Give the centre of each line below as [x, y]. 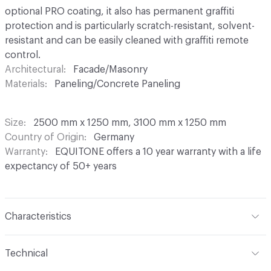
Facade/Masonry [110, 70]
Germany [114, 137]
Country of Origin [44, 137]
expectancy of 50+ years [61, 166]
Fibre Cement [78, 242]
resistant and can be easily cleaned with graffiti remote [127, 41]
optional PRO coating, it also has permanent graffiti [119, 11]
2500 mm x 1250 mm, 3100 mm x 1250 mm [130, 123]
